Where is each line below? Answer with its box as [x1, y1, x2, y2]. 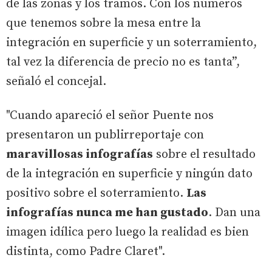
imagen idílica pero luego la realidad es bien [6, 224, 249, 240]
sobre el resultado [153, 146, 256, 162]
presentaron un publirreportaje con [6, 127, 204, 143]
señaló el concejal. [6, 73, 106, 89]
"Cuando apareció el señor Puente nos [6, 107, 214, 123]
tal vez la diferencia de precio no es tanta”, [6, 54, 240, 70]
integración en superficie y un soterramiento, [6, 35, 257, 50]
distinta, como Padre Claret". [6, 243, 165, 259]
